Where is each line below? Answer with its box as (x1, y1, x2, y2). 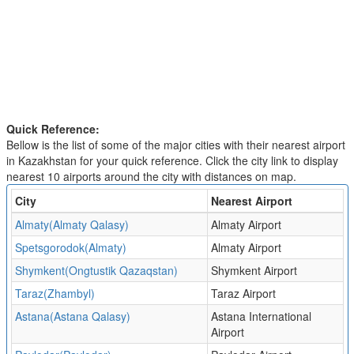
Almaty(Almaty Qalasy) (14, 217, 129, 232)
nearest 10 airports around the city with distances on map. (6, 168, 296, 184)
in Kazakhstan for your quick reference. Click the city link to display (6, 153, 338, 168)
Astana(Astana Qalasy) (14, 308, 130, 324)
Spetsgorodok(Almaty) (14, 239, 126, 255)
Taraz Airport (210, 285, 276, 301)
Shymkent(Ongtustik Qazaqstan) (14, 262, 178, 278)
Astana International (210, 308, 311, 324)
